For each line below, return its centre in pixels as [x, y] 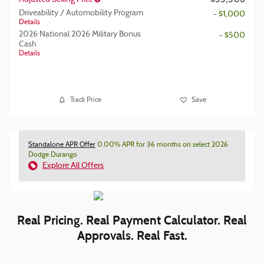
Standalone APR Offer [62, 145]
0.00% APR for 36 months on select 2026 [162, 145]
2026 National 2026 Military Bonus [80, 34]
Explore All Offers [73, 166]
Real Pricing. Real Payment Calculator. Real [132, 220]
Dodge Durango [53, 155]
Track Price [85, 100]
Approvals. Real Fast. [132, 236]
